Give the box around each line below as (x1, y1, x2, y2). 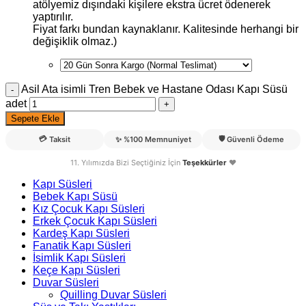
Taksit (49, 135, 70, 145)
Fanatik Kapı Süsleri (33, 239, 131, 251)
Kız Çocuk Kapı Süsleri (33, 202, 145, 214)
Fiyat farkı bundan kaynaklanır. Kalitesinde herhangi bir (33, 23, 298, 35)
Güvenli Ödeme (227, 135, 284, 145)
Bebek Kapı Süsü (33, 190, 117, 202)
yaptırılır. (33, 10, 73, 23)
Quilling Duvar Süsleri (60, 288, 167, 301)
